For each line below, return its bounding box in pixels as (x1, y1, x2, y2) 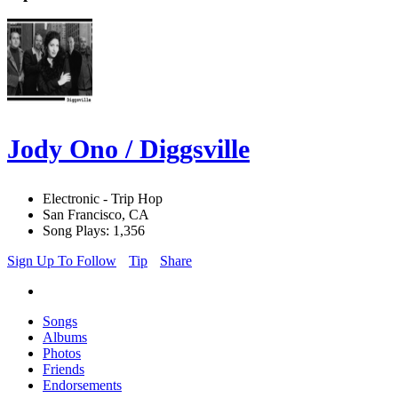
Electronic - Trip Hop (43, 191, 163, 207)
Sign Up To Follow (7, 253, 116, 269)
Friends (43, 362, 84, 378)
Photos (43, 346, 81, 362)
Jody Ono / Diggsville (7, 134, 250, 164)
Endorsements (43, 378, 122, 394)
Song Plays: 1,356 (43, 223, 145, 239)
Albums (43, 330, 87, 346)
